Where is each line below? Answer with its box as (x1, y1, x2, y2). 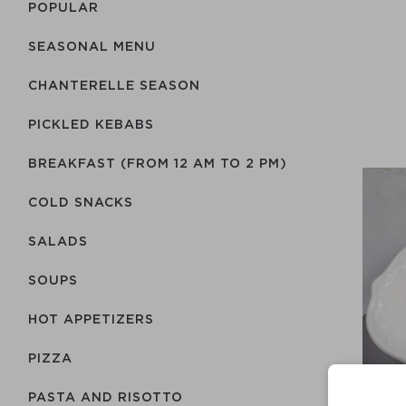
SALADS (28, 234, 88, 247)
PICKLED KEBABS (28, 117, 154, 130)
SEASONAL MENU (28, 39, 156, 53)
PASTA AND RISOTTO (28, 390, 183, 403)
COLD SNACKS (28, 195, 133, 208)
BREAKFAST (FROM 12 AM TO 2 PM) (28, 156, 287, 169)
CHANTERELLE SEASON (28, 78, 200, 92)
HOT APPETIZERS (28, 312, 154, 325)
